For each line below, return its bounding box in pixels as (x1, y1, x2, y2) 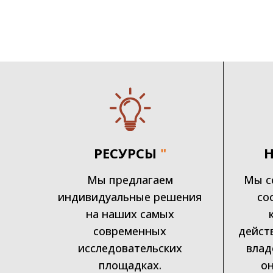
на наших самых (85, 206, 174, 221)
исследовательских (77, 240, 182, 255)
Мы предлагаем (87, 172, 173, 187)
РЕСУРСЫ (93, 143, 157, 162)
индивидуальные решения (58, 189, 202, 204)
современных (93, 223, 167, 238)
